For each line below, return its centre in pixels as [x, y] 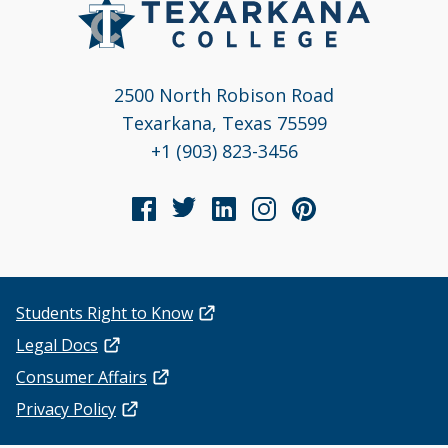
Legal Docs [57, 345]
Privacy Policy [66, 409]
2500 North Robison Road [224, 95]
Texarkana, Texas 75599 [224, 123]
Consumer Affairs [81, 377]
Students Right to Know [104, 313]
